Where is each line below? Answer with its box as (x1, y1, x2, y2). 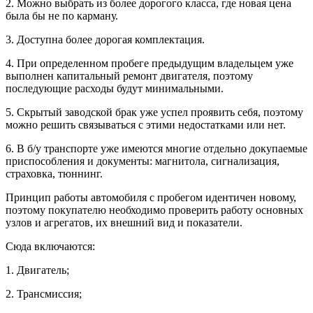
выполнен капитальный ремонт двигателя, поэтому (6, 69, 253, 82)
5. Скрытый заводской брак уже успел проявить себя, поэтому (6, 105, 303, 118)
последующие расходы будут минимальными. (6, 82, 224, 94)
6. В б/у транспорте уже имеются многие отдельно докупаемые (6, 142, 307, 154)
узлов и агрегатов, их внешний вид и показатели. (6, 216, 242, 228)
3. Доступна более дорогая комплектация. (6, 33, 205, 45)
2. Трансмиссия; (6, 287, 82, 300)
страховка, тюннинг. (6, 167, 103, 180)
